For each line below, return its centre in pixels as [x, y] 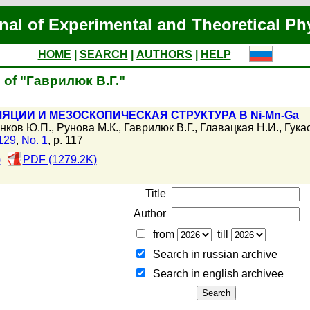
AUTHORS [164, 54]
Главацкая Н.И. [239, 128]
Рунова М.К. [87, 128]
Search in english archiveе [215, 274]
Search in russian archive [212, 254]
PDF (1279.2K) [60, 159]
